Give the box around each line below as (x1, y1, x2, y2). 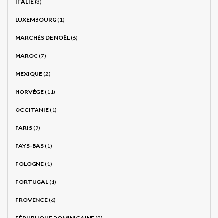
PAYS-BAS (15, 142, 44, 150)
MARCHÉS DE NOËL (15, 34, 70, 42)
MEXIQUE (15, 70, 42, 78)
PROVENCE (15, 196, 48, 204)
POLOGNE (15, 160, 44, 168)
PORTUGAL (15, 178, 48, 186)
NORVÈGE (15, 88, 44, 96)
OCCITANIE (15, 106, 49, 114)
